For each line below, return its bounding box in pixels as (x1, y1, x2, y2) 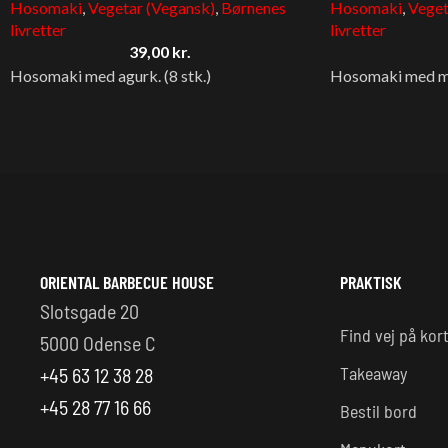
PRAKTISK (340, 270, 402, 293)
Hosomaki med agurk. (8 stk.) (10, 65, 211, 85)
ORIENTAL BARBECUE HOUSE (40, 270, 214, 293)
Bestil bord (340, 399, 417, 422)
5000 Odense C (40, 330, 156, 355)
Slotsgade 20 (40, 298, 139, 323)
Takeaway (340, 361, 407, 384)
